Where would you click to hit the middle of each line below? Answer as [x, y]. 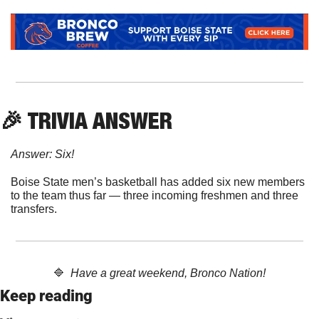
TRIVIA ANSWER [98, 121]
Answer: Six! [42, 155]
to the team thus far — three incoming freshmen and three [155, 196]
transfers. [34, 209]
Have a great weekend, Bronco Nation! [165, 273]
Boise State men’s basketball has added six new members [158, 182]
